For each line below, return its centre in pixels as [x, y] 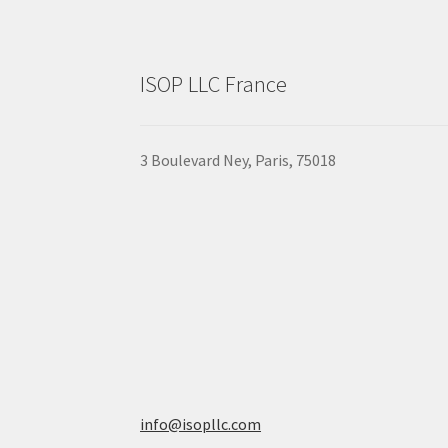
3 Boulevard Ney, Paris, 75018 [238, 160]
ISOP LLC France [214, 83]
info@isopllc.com [201, 424]
